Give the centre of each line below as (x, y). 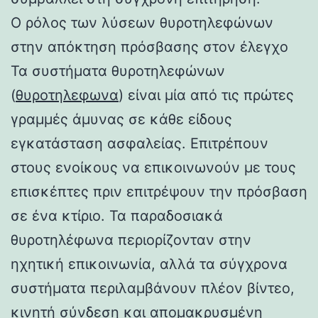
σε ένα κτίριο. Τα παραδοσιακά (117, 215)
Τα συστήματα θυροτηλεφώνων (118, 71)
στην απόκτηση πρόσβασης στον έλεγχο (149, 46)
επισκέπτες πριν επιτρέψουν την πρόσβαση (159, 191)
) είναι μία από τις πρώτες (206, 95)
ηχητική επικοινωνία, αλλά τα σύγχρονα (149, 264)
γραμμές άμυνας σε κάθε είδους (121, 119)
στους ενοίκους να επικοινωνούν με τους (153, 167)
